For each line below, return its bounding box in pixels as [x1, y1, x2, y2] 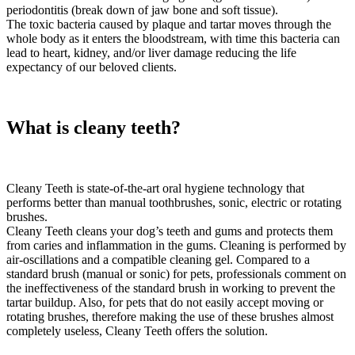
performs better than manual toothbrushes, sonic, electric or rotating [6, 195, 342, 209]
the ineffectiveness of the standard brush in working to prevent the [6, 281, 335, 295]
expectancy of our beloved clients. [6, 59, 177, 74]
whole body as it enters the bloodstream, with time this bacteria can [6, 31, 340, 45]
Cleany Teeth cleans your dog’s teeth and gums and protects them [6, 223, 333, 238]
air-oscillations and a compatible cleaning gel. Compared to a [6, 252, 310, 266]
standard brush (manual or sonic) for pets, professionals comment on [6, 266, 346, 281]
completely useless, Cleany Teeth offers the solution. [6, 323, 268, 338]
